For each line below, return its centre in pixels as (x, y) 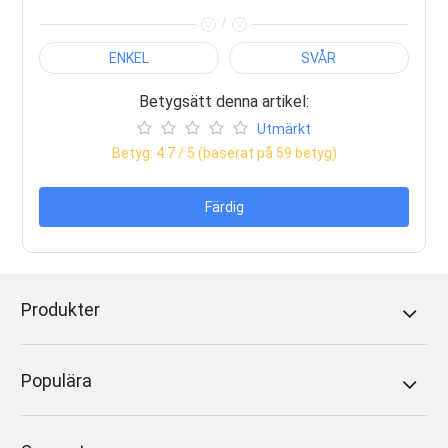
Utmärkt (284, 128)
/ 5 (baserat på (225, 152)
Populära (57, 380)
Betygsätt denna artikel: (224, 101)
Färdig (224, 206)
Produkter (61, 309)
